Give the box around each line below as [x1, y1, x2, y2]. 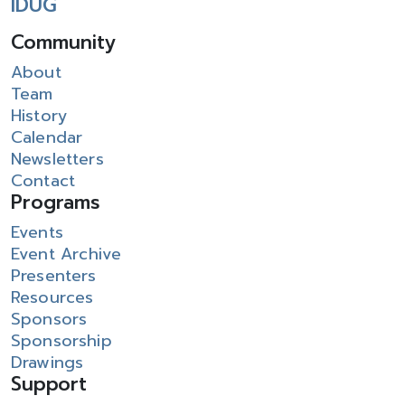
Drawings [11, 350, 84, 375]
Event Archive [11, 241, 122, 267]
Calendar [11, 125, 83, 150]
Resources [11, 285, 94, 310]
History [11, 103, 69, 128]
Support [11, 370, 87, 399]
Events [11, 220, 63, 245]
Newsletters [11, 146, 104, 172]
